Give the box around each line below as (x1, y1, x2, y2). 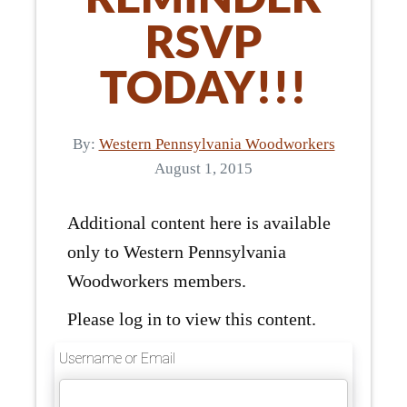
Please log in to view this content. (67, 309, 316, 330)
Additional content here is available (67, 213, 331, 233)
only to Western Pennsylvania (67, 242, 286, 263)
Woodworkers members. (67, 271, 246, 292)
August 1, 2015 (154, 160, 253, 178)
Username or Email (59, 350, 175, 368)
